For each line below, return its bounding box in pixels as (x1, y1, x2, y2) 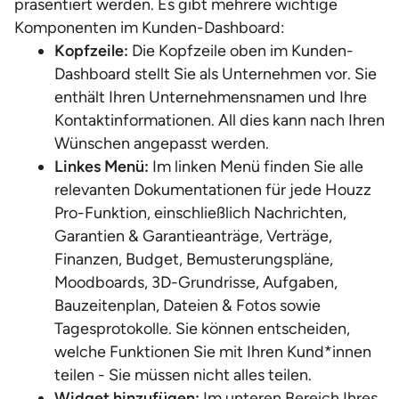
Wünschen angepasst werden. (54, 134, 269, 153)
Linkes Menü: (54, 157, 149, 176)
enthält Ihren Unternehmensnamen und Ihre (54, 87, 367, 107)
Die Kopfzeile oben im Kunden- (128, 41, 354, 61)
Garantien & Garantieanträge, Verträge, (54, 226, 332, 246)
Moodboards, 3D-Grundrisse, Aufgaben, (54, 273, 338, 292)
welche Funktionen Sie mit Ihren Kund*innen (54, 342, 371, 362)
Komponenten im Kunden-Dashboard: (14, 18, 285, 37)
